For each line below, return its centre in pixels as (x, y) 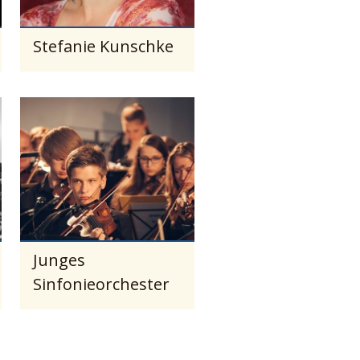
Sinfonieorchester (102, 284)
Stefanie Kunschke (104, 46)
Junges (59, 260)
